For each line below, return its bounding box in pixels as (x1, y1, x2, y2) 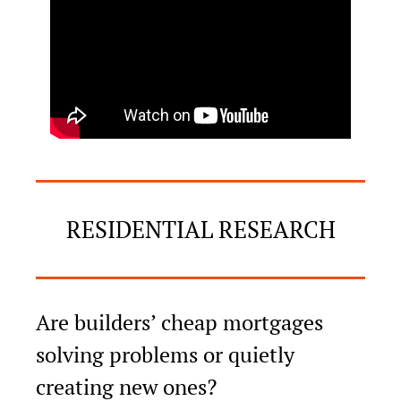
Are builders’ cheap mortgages (36, 307, 323, 337)
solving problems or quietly (36, 339, 294, 369)
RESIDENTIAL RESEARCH (65, 213, 336, 244)
